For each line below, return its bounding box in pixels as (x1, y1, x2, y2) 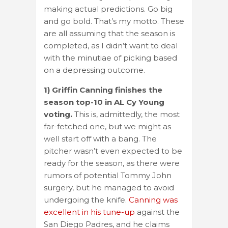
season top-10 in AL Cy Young (44, 97, 164, 107)
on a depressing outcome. (44, 65, 145, 75)
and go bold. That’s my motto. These (44, 16, 184, 26)
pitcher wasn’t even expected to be (44, 146, 182, 156)
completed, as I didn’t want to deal (44, 40, 178, 50)
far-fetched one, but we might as (44, 121, 171, 131)
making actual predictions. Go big (44, 4, 173, 14)
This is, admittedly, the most (72, 109, 180, 119)
